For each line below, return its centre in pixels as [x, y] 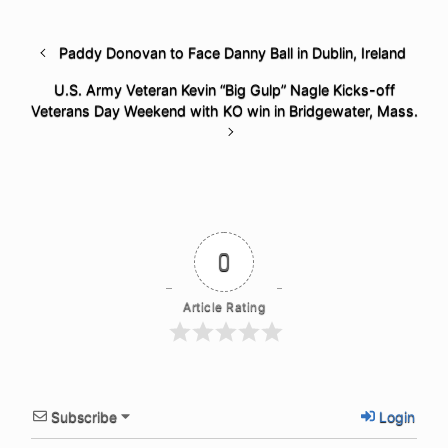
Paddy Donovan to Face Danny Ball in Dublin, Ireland [232, 52]
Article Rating [224, 306]
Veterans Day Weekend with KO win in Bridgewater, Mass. [224, 110]
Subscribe [84, 416]
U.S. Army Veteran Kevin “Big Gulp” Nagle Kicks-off [224, 89]
